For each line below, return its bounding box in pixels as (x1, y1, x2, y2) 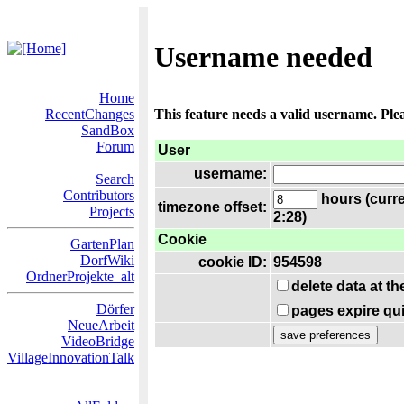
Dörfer (96, 301, 134, 317)
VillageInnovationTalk (7, 350, 134, 365)
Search (96, 171, 134, 187)
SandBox (81, 123, 134, 138)
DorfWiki (80, 252, 134, 268)
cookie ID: (198, 254, 267, 270)
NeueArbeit (68, 317, 134, 333)
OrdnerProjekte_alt (26, 269, 134, 284)
